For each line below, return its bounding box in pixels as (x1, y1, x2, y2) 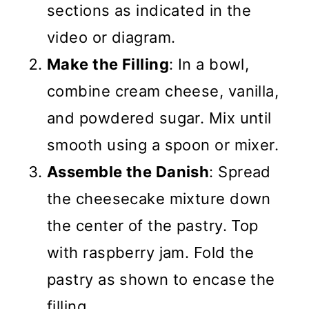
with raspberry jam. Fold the (47, 243, 255, 262)
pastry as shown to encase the (47, 270, 275, 289)
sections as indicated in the (47, 1, 252, 20)
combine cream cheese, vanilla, (47, 82, 279, 101)
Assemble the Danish (47, 163, 210, 181)
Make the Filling (47, 55, 170, 74)
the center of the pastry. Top (47, 217, 259, 235)
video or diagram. (47, 28, 176, 47)
